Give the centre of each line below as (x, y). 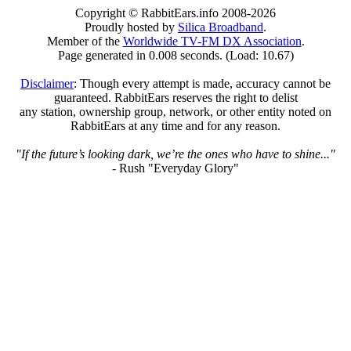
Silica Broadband (221, 27)
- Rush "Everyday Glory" (175, 168)
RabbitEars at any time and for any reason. (175, 125)
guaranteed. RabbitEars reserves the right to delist (175, 97)
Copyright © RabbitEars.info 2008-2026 (175, 13)
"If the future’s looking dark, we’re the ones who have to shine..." (175, 154)
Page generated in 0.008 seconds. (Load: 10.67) (175, 55)
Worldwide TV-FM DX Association (212, 41)
